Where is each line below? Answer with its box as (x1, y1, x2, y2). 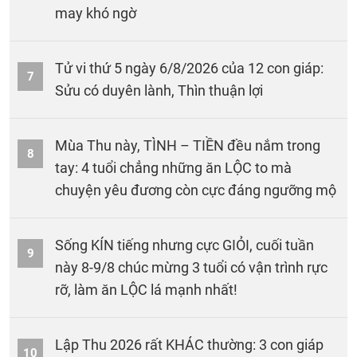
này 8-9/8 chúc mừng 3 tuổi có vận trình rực (55, 258, 328, 276)
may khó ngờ (55, 4, 136, 22)
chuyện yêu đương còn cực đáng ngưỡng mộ (55, 181, 336, 198)
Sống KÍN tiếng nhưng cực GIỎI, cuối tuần (55, 236, 314, 253)
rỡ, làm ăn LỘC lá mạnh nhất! (55, 280, 237, 298)
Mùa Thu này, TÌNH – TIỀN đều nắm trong (55, 136, 320, 154)
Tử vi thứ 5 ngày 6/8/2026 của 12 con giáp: (55, 59, 324, 76)
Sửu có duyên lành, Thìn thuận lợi (55, 81, 263, 99)
